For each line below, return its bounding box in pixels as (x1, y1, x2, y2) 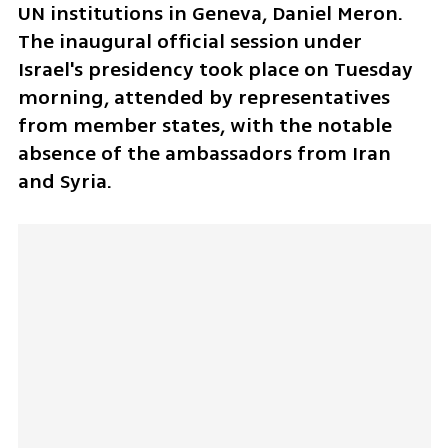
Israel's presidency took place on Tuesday (17, 54, 413, 84)
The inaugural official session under (17, 26, 362, 56)
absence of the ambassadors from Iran (17, 138, 391, 168)
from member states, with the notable (17, 110, 392, 140)
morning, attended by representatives (17, 82, 390, 112)
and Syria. (17, 166, 117, 196)
